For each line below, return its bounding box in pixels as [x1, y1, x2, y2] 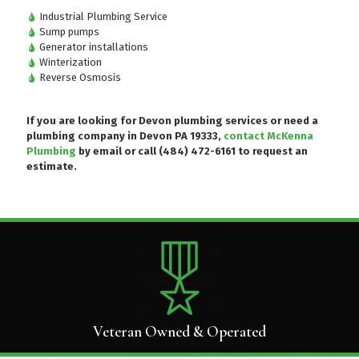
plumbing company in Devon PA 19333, [26, 129, 224, 142]
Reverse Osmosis [37, 71, 121, 83]
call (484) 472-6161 [138, 144, 236, 157]
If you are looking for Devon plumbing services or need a [26, 114, 318, 127]
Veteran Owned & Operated [93, 321, 266, 341]
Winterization [37, 55, 102, 68]
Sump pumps [37, 25, 99, 38]
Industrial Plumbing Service [37, 10, 167, 22]
